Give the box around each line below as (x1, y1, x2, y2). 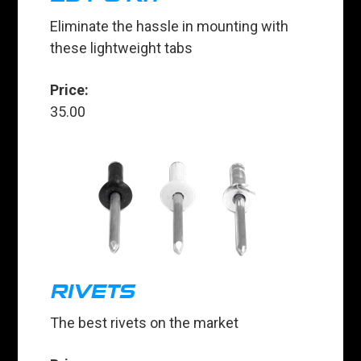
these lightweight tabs (50, 39, 193, 57)
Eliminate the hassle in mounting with (50, 18, 289, 35)
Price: (50, 81, 89, 99)
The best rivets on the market (50, 314, 239, 332)
